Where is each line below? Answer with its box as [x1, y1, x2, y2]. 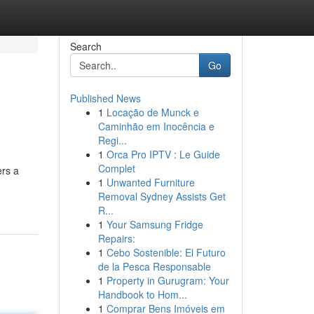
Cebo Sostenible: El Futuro [106, 245, 226, 259]
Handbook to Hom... [97, 287, 187, 301]
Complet [97, 161, 135, 175]
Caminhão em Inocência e [97, 119, 214, 133]
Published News [69, 91, 141, 105]
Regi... [97, 133, 127, 147]
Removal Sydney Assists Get [97, 189, 226, 203]
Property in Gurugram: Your [106, 273, 229, 287]
